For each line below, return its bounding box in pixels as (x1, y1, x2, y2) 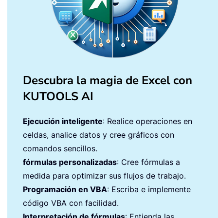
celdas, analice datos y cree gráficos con (23, 129, 174, 140)
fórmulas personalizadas (23, 157, 117, 167)
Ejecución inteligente (23, 116, 103, 126)
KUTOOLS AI (23, 88, 93, 104)
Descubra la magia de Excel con (23, 72, 192, 88)
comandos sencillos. (23, 143, 97, 153)
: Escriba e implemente (107, 184, 191, 194)
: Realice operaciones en (103, 116, 192, 126)
